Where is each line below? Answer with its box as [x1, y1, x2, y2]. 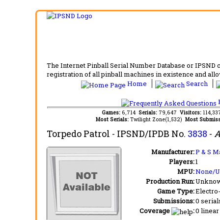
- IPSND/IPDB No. [110, 128, 188, 139]
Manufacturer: [151, 147, 194, 156]
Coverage [139, 206, 170, 215]
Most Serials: [95, 116, 130, 123]
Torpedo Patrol [47, 128, 110, 139]
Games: [102, 109, 122, 116]
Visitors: [180, 109, 203, 116]
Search [185, 79, 209, 88]
